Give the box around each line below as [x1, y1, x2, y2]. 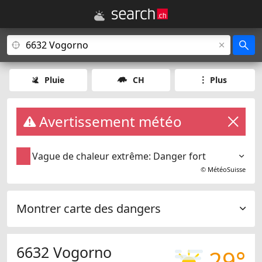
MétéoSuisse [208, 165, 246, 174]
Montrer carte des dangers [16, 201, 161, 217]
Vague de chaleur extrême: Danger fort [32, 150, 206, 163]
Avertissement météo [36, 112, 182, 131]
